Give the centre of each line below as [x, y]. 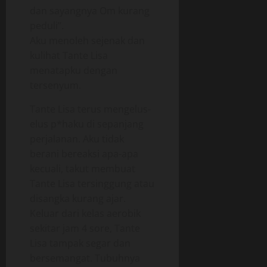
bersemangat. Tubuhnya [85, 258]
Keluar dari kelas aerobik [85, 213]
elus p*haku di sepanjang [87, 124]
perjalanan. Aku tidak [77, 139]
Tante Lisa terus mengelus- [90, 109]
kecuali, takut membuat [83, 169]
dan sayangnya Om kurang [90, 11]
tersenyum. [55, 85]
